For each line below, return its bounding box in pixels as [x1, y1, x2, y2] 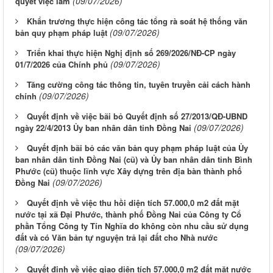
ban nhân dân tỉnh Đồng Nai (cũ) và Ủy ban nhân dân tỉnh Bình [15, 154, 252, 166]
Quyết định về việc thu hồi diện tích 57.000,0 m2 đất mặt [27, 197, 239, 209]
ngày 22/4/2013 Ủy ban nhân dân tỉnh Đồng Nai [15, 122, 191, 134]
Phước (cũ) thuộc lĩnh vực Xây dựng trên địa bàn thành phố [15, 165, 242, 177]
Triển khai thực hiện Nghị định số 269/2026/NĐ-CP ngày [27, 47, 236, 59]
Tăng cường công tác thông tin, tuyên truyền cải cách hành [27, 79, 250, 91]
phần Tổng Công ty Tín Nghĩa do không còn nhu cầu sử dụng [15, 220, 249, 232]
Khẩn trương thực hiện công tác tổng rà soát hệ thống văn [27, 15, 247, 27]
